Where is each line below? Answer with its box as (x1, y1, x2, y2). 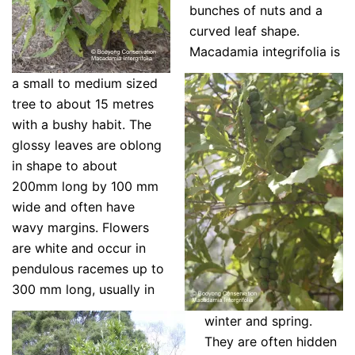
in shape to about (12, 157, 117, 174)
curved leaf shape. (189, 22, 300, 39)
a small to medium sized (12, 74, 158, 91)
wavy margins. (12, 219, 102, 235)
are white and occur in (12, 239, 146, 256)
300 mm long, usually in (12, 281, 155, 297)
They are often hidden (204, 333, 337, 349)
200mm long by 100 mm (12, 177, 158, 194)
